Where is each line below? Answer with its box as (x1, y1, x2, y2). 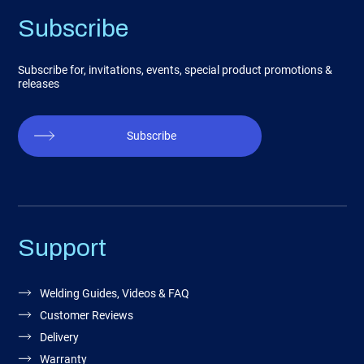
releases (17, 77, 59, 91)
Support (17, 235, 106, 262)
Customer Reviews (39, 309, 133, 323)
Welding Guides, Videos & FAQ (39, 287, 189, 301)
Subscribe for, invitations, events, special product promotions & (17, 63, 332, 77)
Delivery (39, 331, 79, 344)
